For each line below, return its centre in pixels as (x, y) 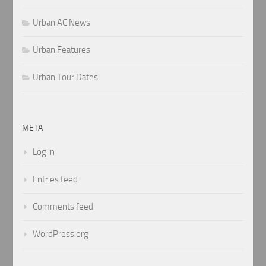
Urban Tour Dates (66, 77)
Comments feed (63, 206)
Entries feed (56, 179)
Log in (44, 152)
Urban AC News (62, 22)
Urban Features (62, 50)
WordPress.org (61, 234)
